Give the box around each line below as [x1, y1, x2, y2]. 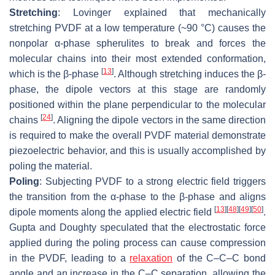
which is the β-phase [9, 68, 101, 79]
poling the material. [9, 160, 92, 171]
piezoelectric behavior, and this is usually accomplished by [9, 145, 266, 156]
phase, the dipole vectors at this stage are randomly [9, 83, 266, 95]
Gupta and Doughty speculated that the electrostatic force [9, 222, 266, 233]
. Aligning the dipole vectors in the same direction [53, 114, 266, 125]
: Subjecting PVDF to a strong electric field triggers [39, 176, 266, 187]
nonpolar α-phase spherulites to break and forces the [9, 37, 266, 48]
